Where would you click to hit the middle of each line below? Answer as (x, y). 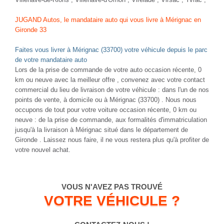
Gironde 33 (31, 29)
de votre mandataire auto (51, 59)
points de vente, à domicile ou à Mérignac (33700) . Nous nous (106, 99)
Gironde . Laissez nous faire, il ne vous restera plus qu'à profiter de (112, 139)
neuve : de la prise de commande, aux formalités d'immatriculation (111, 119)
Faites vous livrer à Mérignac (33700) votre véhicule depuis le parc (111, 49)
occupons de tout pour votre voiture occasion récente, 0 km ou (106, 109)
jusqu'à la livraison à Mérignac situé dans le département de (101, 129)
